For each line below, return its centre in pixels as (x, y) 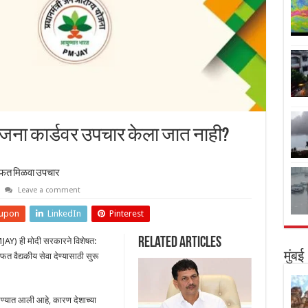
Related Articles (179, 243)
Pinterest (126, 213)
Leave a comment (49, 190)
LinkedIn (64, 213)
